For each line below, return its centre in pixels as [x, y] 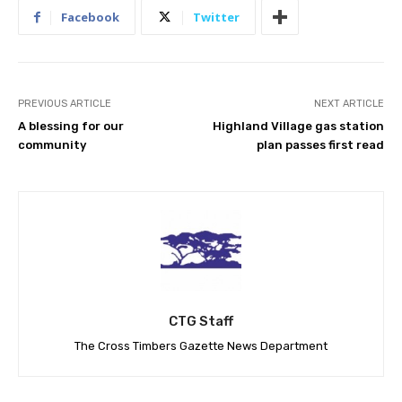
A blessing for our [71, 127]
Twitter [216, 17]
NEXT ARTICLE [349, 104]
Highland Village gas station [298, 127]
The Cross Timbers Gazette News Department [201, 346]
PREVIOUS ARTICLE [65, 104]
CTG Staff [201, 322]
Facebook [90, 17]
